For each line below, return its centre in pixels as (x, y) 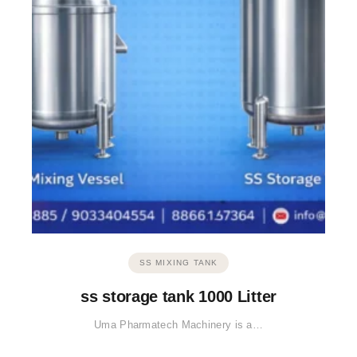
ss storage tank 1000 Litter (178, 297)
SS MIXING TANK (178, 263)
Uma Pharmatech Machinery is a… (178, 325)
